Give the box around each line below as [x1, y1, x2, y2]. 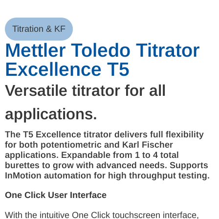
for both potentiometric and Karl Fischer [5, 139, 173, 150]
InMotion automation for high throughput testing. [5, 170, 210, 180]
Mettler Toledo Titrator [5, 39, 199, 61]
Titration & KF [12, 23, 66, 34]
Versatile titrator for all [5, 81, 166, 99]
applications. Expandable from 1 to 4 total [5, 150, 179, 160]
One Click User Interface [5, 190, 107, 200]
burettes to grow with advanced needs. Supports [5, 160, 208, 170]
